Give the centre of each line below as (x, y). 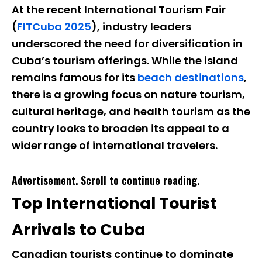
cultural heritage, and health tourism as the (131, 111)
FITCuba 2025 (54, 26)
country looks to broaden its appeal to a (120, 128)
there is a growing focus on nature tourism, (128, 94)
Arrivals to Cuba (79, 229)
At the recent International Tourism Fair (119, 9)
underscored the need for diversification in (127, 43)
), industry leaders (141, 26)
